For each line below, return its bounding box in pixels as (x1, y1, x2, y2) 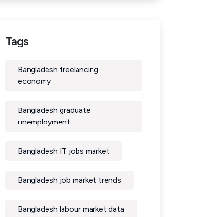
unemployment (18, 117, 70, 126)
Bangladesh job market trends (18, 175, 121, 185)
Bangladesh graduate (18, 106, 91, 115)
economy (18, 77, 51, 86)
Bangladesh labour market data (18, 204, 124, 214)
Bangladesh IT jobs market (18, 146, 109, 155)
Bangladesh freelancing (18, 65, 98, 74)
